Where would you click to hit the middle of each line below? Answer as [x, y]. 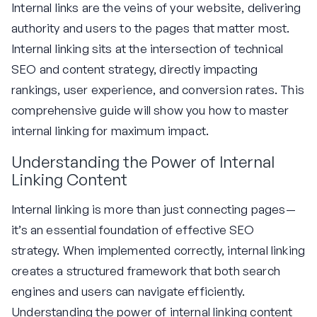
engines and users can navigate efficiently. [128, 291]
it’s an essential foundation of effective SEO [133, 229]
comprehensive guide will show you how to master [150, 110]
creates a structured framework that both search [146, 270]
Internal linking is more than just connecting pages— [154, 209]
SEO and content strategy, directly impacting [135, 69]
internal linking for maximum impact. [110, 131]
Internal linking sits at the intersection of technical [148, 49]
